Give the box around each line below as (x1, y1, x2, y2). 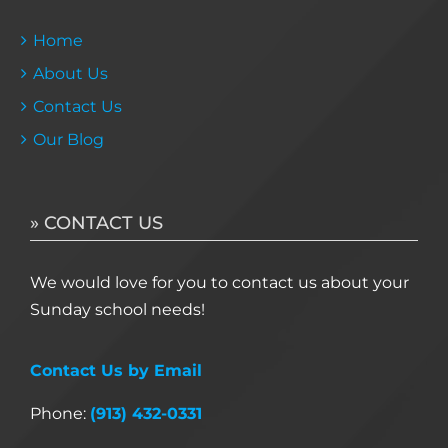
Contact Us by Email (30, 360, 202, 380)
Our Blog (33, 129, 104, 149)
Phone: (30, 403, 90, 423)
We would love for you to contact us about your (30, 272, 409, 292)
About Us (33, 63, 108, 83)
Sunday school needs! (30, 299, 205, 319)
